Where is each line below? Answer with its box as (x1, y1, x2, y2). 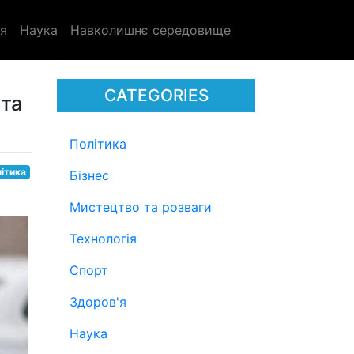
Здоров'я (70, 294, 126, 310)
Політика (70, 136, 126, 152)
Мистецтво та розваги (70, 199, 212, 215)
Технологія (70, 231, 137, 247)
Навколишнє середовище (70, 22, 231, 38)
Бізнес (70, 168, 109, 183)
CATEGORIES (104, 85, 209, 105)
